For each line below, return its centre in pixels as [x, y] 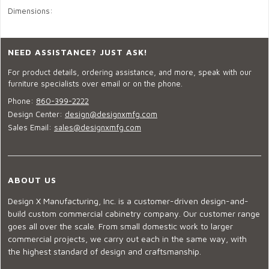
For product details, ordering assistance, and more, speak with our [130, 72]
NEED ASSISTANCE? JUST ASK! [78, 52]
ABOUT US [32, 180]
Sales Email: [31, 128]
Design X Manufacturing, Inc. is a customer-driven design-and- [128, 201]
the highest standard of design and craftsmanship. [104, 252]
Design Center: [36, 114]
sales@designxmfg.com [98, 128]
